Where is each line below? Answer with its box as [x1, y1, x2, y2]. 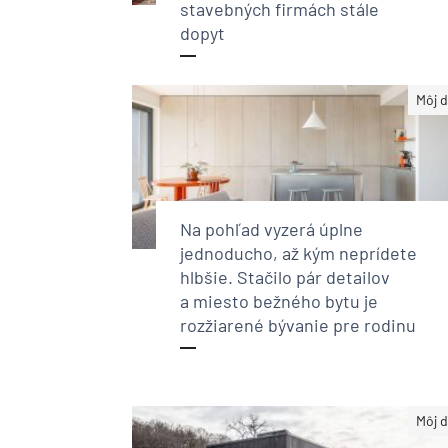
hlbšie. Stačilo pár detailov [180, 265, 390, 288]
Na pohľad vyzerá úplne [180, 217, 363, 240]
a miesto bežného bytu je [180, 289, 378, 312]
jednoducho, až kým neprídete [180, 241, 417, 264]
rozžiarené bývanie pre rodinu [180, 313, 416, 336]
